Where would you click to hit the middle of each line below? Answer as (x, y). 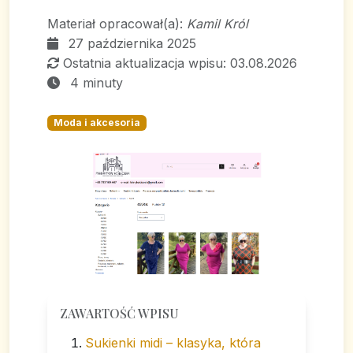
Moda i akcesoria (97, 123)
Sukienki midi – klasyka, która (173, 343)
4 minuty (97, 83)
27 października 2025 (132, 43)
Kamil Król (217, 24)
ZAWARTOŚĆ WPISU (119, 314)
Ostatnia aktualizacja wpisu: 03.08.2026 (180, 63)
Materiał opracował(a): (117, 24)
